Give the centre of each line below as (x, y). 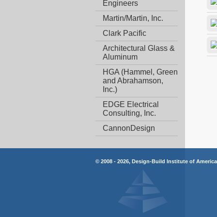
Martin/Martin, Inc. (133, 18)
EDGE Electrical (131, 105)
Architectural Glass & (139, 48)
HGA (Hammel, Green (140, 72)
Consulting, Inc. (129, 113)
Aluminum (120, 57)
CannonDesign (129, 128)
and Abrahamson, (133, 81)
